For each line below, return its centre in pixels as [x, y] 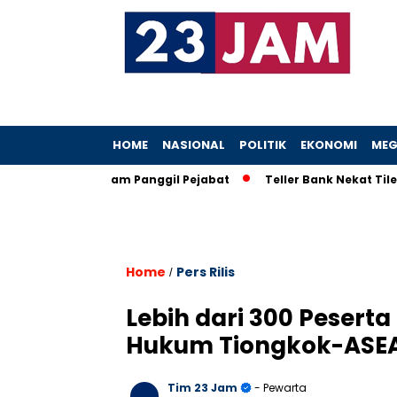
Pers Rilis [206, 272]
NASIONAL [194, 145]
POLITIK [263, 145]
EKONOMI [329, 145]
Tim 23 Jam [202, 388]
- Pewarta [279, 388]
